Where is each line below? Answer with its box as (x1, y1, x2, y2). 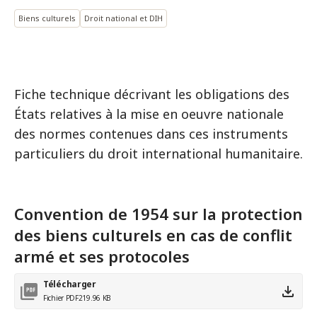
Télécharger (43, 278, 96, 290)
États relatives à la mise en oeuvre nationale (14, 105, 284, 122)
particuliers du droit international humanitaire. (14, 145, 303, 162)
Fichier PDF (43, 293, 79, 303)
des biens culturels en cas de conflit (14, 224, 292, 246)
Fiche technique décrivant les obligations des (14, 86, 289, 103)
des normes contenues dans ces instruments (14, 125, 288, 142)
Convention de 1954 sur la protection (14, 203, 303, 224)
